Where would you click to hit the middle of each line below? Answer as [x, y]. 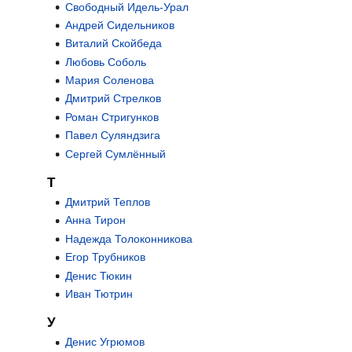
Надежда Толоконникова [128, 238]
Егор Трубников [105, 257]
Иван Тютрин [99, 294]
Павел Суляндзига [112, 136]
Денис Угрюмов [104, 342]
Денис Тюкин [98, 275]
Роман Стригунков [112, 117]
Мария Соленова [109, 81]
